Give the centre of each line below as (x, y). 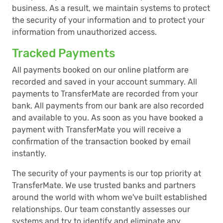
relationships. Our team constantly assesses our (101, 209)
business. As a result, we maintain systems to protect (111, 8)
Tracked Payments (64, 53)
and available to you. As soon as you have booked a (108, 118)
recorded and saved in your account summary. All (105, 82)
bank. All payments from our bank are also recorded (108, 106)
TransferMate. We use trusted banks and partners (104, 185)
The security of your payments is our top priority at (107, 173)
